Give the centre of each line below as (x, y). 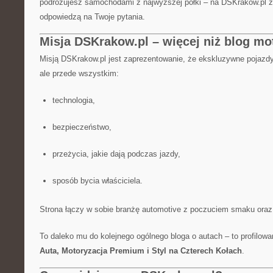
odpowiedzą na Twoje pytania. (92, 17)
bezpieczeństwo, (82, 127)
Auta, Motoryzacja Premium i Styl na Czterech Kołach (141, 251)
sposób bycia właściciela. (97, 181)
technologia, (73, 100)
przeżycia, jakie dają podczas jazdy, (116, 154)
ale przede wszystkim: (79, 73)
